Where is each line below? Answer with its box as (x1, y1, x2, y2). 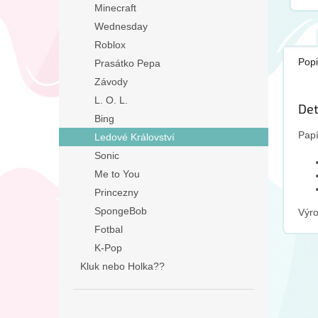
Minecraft (94, 2, 136, 13)
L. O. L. (94, 94, 128, 106)
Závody (94, 76, 128, 87)
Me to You (94, 168, 140, 180)
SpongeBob (94, 205, 147, 216)
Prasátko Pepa (94, 57, 160, 69)
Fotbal (94, 224, 123, 235)
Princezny (94, 187, 138, 198)
